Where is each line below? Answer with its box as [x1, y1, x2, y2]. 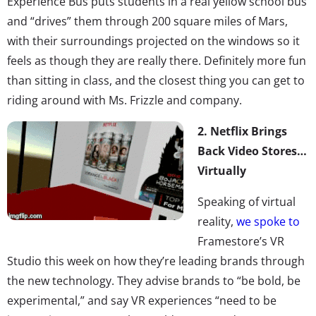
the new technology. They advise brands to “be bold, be [7, 272, 300, 288]
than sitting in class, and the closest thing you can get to [7, 72, 305, 88]
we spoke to [236, 213, 300, 229]
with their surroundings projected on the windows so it [7, 32, 300, 49]
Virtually [197, 162, 246, 178]
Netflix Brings [210, 123, 287, 139]
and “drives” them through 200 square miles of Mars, [7, 13, 288, 29]
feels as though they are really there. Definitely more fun [7, 52, 306, 68]
